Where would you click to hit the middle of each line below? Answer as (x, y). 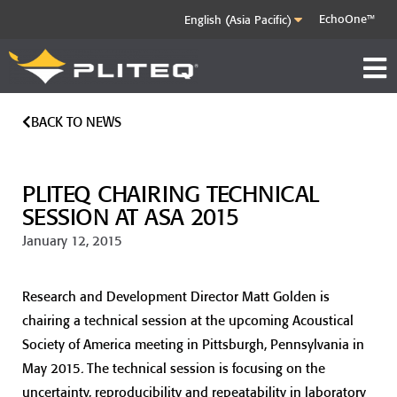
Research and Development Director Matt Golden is (176, 296)
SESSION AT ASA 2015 (131, 218)
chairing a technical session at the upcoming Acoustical (188, 320)
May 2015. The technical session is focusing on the (174, 368)
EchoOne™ (347, 19)
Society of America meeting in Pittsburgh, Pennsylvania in (193, 344)
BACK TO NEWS (76, 122)
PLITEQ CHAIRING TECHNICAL (171, 195)
